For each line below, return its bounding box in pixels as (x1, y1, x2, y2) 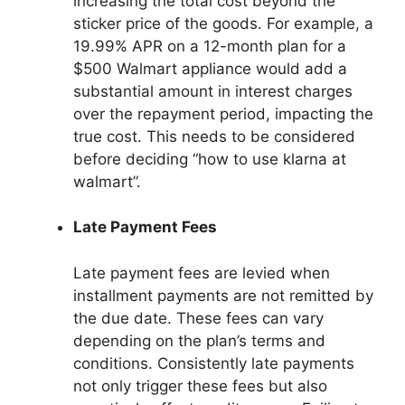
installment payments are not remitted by (73, 286, 373, 305)
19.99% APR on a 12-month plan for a (73, 36, 346, 55)
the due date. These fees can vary (73, 308, 324, 327)
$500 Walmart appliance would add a (73, 59, 347, 78)
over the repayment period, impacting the (73, 104, 373, 123)
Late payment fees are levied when (73, 263, 330, 282)
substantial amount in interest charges (73, 81, 353, 100)
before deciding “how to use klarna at (73, 149, 346, 168)
